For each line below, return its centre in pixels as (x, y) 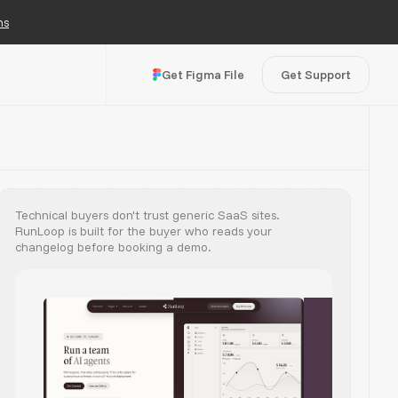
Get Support (316, 75)
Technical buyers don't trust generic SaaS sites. (147, 215)
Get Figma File (203, 75)
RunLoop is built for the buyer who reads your (143, 231)
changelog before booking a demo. (113, 247)
